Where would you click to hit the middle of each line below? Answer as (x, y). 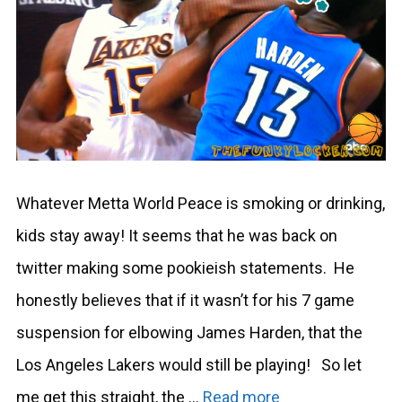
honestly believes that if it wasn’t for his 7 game (185, 300)
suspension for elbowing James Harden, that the (189, 332)
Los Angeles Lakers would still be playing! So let (189, 364)
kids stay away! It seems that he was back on (177, 235)
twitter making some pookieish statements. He (185, 267)
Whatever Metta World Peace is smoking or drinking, (201, 203)
